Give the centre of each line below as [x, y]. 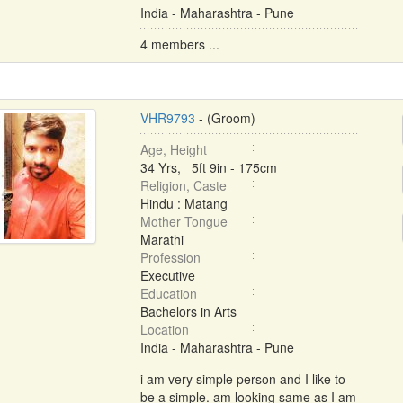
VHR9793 [167, 118]
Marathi [161, 239]
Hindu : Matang [184, 203]
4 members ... [179, 44]
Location [164, 329]
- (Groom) [225, 118]
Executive [167, 275]
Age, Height [173, 149]
